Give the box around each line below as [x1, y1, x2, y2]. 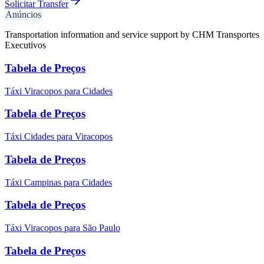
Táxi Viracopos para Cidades [5, 85, 113, 96]
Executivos [5, 40, 46, 51]
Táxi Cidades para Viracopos [5, 131, 113, 142]
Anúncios [5, 9, 41, 20]
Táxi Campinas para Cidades [5, 177, 112, 187]
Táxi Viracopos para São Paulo [5, 223, 120, 233]
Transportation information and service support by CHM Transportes [5, 29, 259, 40]
